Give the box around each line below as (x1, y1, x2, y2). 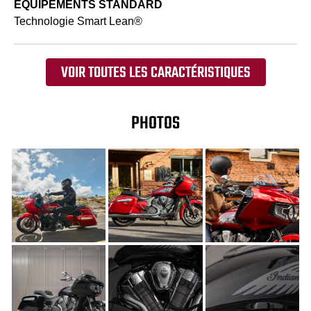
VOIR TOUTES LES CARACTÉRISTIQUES (60, 60, 251, 85)
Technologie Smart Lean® (14, 15, 142, 27)
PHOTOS (131, 109, 180, 137)
